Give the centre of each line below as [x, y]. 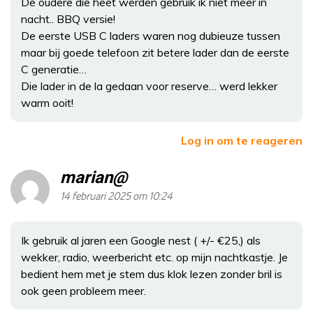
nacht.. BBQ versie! [68, 19]
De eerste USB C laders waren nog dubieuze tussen [151, 36]
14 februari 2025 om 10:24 [116, 197]
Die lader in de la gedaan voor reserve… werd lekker [149, 86]
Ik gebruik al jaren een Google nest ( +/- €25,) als [141, 241]
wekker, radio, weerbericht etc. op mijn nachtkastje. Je [154, 257]
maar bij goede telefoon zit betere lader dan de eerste [155, 53]
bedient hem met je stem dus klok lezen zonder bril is [152, 274]
